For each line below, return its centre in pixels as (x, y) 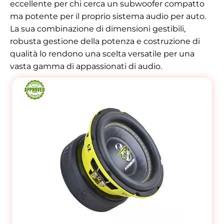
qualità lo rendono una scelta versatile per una (102, 54)
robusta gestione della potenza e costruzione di (105, 41)
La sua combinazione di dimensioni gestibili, (98, 29)
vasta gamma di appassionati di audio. (86, 66)
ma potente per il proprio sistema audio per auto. (108, 16)
